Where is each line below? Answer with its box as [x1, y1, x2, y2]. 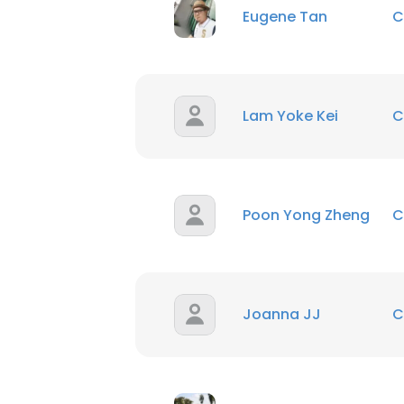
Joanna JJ [243, 304, 321, 325]
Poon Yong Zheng [243, 205, 370, 225]
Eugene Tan [243, 6, 327, 27]
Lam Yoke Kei [243, 106, 338, 126]
